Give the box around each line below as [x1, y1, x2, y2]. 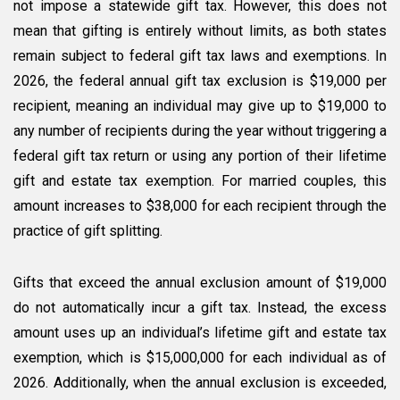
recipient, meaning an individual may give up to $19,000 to [13, 97, 387, 115]
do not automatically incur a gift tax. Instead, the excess [13, 299, 387, 317]
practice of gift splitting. [13, 222, 162, 240]
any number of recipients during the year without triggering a [13, 122, 387, 140]
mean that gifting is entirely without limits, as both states [13, 22, 387, 40]
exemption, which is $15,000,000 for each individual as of [13, 349, 387, 367]
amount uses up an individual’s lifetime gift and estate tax [13, 324, 387, 342]
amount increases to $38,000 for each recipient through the [13, 197, 387, 215]
